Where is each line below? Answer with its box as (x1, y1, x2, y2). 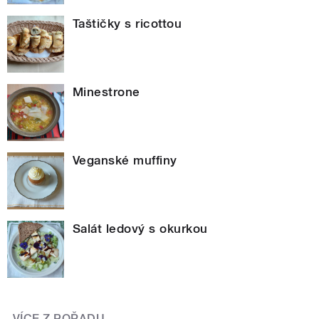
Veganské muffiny (73, 153, 177, 168)
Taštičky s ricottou (73, 16, 182, 31)
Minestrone (73, 85, 140, 100)
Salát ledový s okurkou (73, 221, 208, 236)
